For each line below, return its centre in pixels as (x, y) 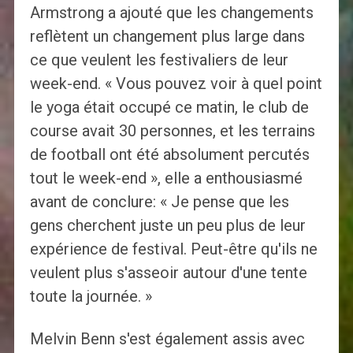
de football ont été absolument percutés (169, 155)
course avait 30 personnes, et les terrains (172, 131)
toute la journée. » (91, 297)
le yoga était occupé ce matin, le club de (169, 108)
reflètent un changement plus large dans (167, 37)
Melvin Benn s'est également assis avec (167, 339)
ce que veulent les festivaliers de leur (159, 60)
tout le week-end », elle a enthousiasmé (166, 178)
